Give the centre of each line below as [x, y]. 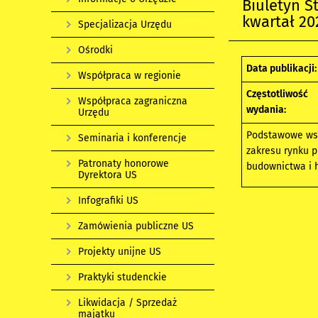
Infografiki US [108, 201]
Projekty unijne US [120, 252]
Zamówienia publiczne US [136, 226]
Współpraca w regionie [130, 76]
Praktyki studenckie [122, 277]
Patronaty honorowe [124, 164]
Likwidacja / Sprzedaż [127, 303]
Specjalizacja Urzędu [125, 24]
